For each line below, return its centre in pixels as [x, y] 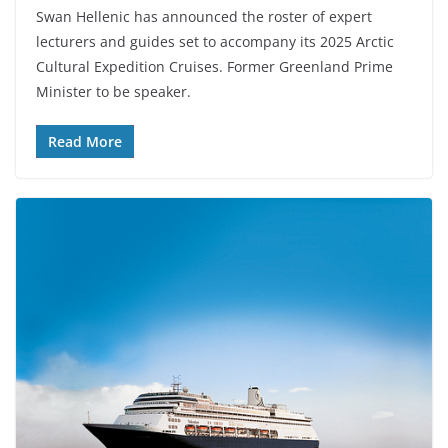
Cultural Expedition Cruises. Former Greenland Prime [214, 67]
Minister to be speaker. [113, 92]
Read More [85, 142]
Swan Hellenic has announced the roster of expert [204, 17]
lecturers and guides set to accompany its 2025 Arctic [215, 42]
